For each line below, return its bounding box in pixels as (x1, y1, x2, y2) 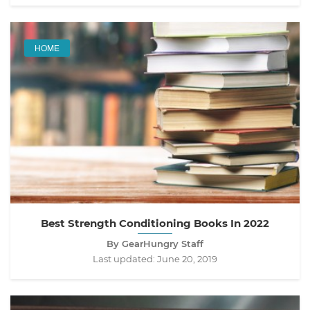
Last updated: (93, 253, 157, 265)
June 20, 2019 (157, 253, 217, 265)
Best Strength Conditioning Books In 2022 (41, 217, 269, 230)
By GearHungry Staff (107, 238, 203, 250)
